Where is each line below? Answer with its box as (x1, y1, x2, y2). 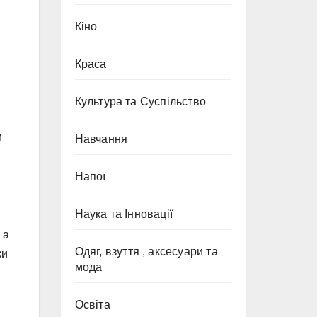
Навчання (74, 133, 128, 145)
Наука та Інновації (74, 208, 173, 220)
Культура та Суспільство (74, 96, 207, 108)
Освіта (74, 299, 110, 311)
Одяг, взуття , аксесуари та (74, 246, 218, 258)
